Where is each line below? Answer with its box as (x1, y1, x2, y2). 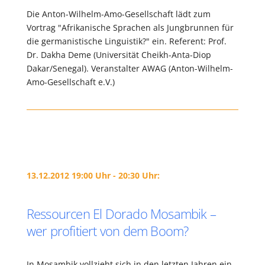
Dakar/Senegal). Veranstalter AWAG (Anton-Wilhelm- (26, 63, 233, 74)
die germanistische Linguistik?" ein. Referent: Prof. (26, 35, 227, 47)
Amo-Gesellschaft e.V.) (26, 76, 115, 88)
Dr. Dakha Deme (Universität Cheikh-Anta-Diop (26, 49, 211, 60)
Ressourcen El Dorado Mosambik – (26, 205, 216, 222)
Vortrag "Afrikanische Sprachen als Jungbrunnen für (26, 22, 234, 33)
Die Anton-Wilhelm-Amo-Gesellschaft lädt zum (26, 8, 211, 20)
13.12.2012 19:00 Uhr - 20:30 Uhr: (26, 170, 160, 181)
